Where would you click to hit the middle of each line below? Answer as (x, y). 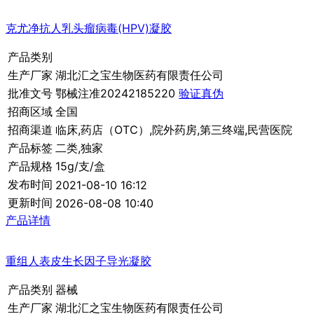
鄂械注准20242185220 (117, 94)
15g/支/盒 (80, 166)
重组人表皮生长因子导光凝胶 (78, 261)
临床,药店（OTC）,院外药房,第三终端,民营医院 (174, 130)
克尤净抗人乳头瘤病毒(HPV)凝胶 (89, 28)
